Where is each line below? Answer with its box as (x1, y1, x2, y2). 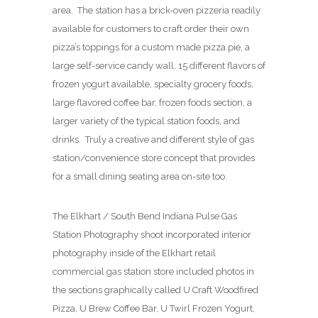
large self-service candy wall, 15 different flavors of (53, 60, 265, 71)
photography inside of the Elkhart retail (53, 247, 216, 258)
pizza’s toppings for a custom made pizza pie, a (53, 41, 250, 53)
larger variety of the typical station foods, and (53, 115, 240, 126)
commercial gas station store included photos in (53, 265, 254, 277)
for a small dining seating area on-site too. (53, 170, 229, 182)
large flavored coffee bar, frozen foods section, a (53, 97, 252, 108)
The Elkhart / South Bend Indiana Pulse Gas (53, 210, 237, 221)
